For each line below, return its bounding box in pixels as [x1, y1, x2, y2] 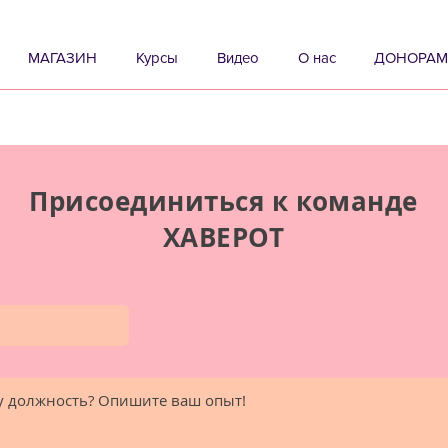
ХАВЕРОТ [162, 218, 285, 255]
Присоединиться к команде [29, 182, 418, 219]
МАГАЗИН [27, 49, 97, 66]
